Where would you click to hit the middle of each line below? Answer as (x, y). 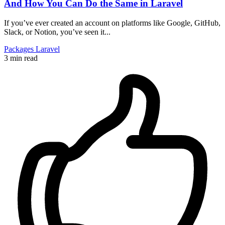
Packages (20, 49)
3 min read (21, 58)
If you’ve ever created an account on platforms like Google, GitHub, (112, 23)
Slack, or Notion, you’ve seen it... (57, 32)
